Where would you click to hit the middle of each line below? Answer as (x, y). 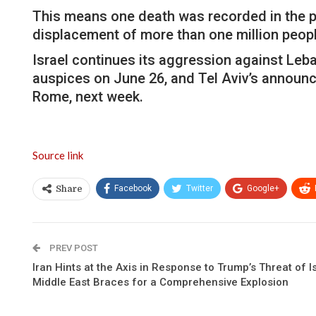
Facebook (133, 188)
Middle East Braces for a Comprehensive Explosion (160, 282)
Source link (58, 155)
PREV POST (73, 248)
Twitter (200, 188)
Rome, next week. (88, 96)
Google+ (263, 188)
